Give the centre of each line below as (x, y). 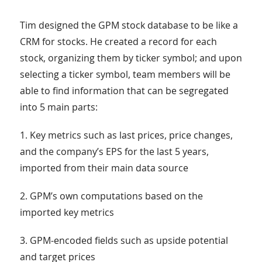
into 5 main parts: (58, 107)
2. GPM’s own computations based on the (111, 196)
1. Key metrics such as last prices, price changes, (126, 135)
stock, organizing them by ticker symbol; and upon (131, 58)
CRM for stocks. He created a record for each (118, 42)
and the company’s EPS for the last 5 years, (114, 152)
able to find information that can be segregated (124, 91)
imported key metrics (67, 213)
